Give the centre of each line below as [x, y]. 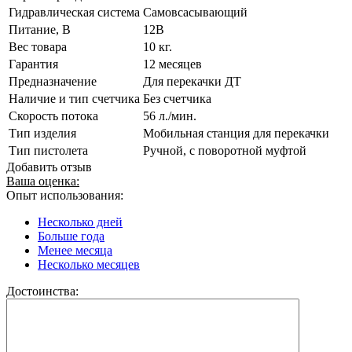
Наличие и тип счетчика [74, 98]
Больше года [71, 236]
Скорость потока [53, 115]
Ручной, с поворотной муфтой [225, 150]
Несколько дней [80, 222]
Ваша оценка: [43, 181]
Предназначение [53, 81]
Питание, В [40, 29]
